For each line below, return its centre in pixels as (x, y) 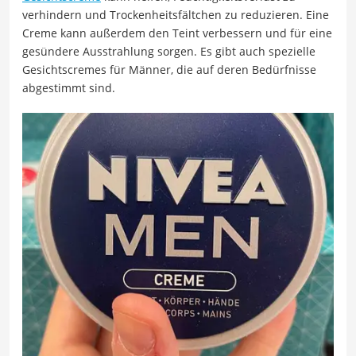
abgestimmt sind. (69, 87)
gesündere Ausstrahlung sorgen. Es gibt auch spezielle (169, 51)
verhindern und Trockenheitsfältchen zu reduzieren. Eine (176, 14)
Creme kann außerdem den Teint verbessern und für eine (177, 33)
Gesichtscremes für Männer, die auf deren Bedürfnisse (169, 69)
